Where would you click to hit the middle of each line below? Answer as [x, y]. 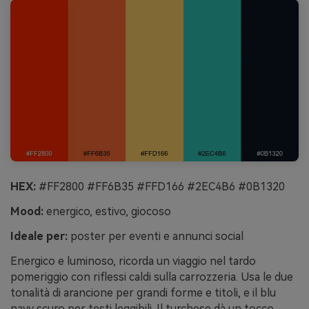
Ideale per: [39, 236]
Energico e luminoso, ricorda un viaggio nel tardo [133, 261]
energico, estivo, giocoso [107, 212]
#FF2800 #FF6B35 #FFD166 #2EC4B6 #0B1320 [160, 187]
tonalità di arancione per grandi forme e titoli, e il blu [143, 292]
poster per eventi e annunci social [156, 236]
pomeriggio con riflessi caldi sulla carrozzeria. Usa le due [152, 277]
